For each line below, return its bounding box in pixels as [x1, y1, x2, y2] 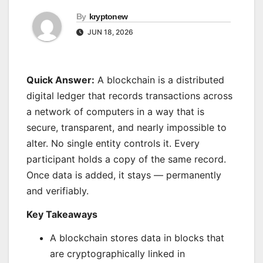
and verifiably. [26, 185, 89, 197]
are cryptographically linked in [50, 247, 185, 259]
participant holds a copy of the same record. [26, 153, 226, 166]
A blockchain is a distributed [95, 74, 224, 86]
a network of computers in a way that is [26, 106, 204, 118]
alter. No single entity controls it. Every [26, 137, 200, 150]
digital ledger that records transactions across [26, 90, 232, 102]
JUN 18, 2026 [86, 28, 133, 37]
